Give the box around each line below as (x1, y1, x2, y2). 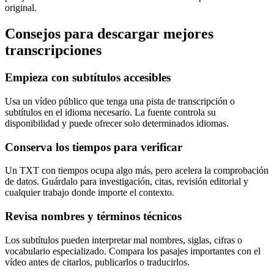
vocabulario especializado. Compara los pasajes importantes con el (5, 245, 261, 256)
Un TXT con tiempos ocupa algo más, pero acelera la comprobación (5, 165, 268, 176)
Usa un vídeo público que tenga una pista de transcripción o (5, 95, 235, 106)
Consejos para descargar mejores (5, 26, 213, 42)
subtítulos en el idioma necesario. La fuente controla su (5, 106, 216, 117)
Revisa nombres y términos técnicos (5, 210, 182, 223)
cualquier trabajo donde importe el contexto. (5, 187, 174, 198)
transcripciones (5, 42, 102, 59)
